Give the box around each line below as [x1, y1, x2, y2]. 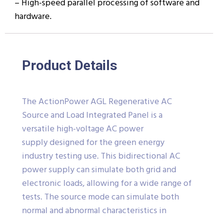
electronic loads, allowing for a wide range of [22, 176, 192, 191]
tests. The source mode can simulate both [22, 190, 179, 204]
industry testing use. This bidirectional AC [22, 149, 180, 163]
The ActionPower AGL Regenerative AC [22, 94, 172, 109]
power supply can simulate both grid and [22, 163, 176, 177]
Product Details [22, 57, 117, 73]
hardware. [15, 9, 52, 24]
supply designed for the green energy [22, 135, 164, 150]
